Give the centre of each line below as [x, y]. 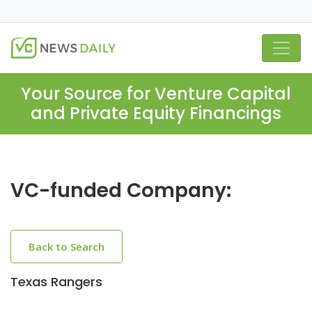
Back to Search [67, 247]
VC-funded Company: [121, 190]
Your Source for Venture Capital [156, 94]
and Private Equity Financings [156, 113]
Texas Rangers [56, 282]
